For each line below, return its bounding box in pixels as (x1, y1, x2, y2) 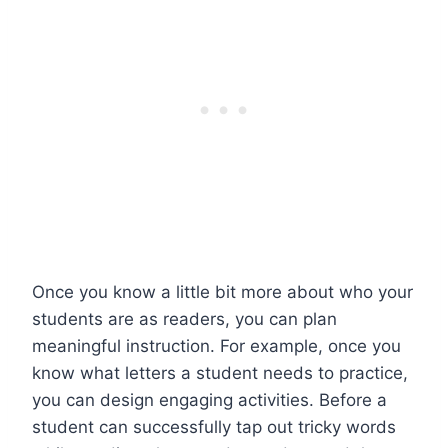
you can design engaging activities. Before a (32, 389, 387, 410)
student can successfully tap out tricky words (32, 416, 396, 437)
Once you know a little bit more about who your (32, 281, 413, 302)
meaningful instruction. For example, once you (32, 335, 401, 356)
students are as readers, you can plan (32, 308, 337, 329)
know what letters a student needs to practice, (32, 362, 408, 383)
